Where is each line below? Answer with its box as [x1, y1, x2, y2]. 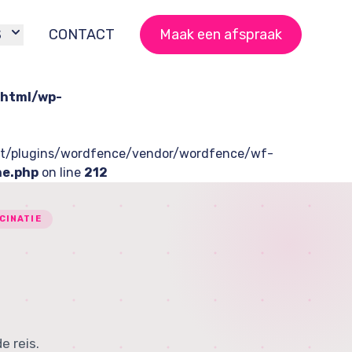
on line [38, 165, 84, 180]
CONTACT [49, 25, 115, 43]
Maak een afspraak [159, 26, 282, 43]
